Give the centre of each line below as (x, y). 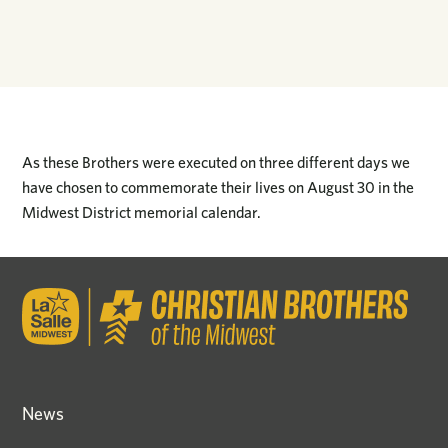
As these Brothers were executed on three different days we (216, 163)
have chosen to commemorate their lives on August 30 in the (218, 188)
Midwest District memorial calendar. (142, 213)
